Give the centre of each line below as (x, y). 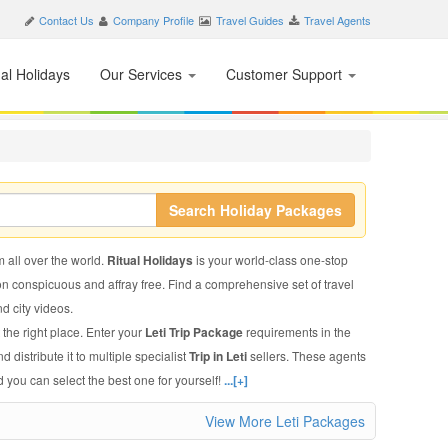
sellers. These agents (307, 355)
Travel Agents (337, 20)
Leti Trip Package (195, 332)
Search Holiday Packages (255, 210)
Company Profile (153, 20)
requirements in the (298, 331)
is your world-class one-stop (271, 259)
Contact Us (66, 20)
